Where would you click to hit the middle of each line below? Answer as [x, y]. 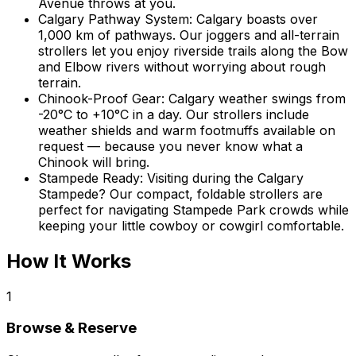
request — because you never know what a [170, 146]
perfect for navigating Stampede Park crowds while [193, 209]
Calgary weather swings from [257, 98]
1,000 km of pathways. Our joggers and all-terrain [189, 35]
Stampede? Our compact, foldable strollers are [180, 193]
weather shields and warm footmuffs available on [187, 130]
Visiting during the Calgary [225, 178]
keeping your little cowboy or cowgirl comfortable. [191, 225]
